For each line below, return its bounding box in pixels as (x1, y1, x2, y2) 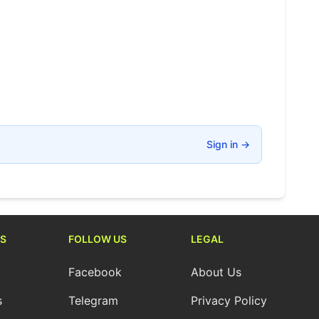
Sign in (206, 138, 241, 150)
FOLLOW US (68, 233, 127, 245)
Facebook (68, 265, 122, 279)
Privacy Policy (191, 293, 267, 308)
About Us (191, 265, 241, 279)
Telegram (68, 293, 118, 308)
